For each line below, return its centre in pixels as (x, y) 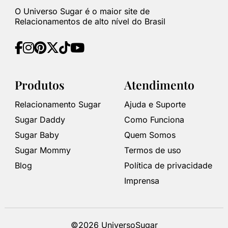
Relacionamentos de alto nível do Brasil (90, 21)
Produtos (39, 84)
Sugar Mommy (42, 150)
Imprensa (142, 180)
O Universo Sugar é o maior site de (82, 11)
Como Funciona (154, 119)
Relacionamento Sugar (58, 104)
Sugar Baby (37, 135)
